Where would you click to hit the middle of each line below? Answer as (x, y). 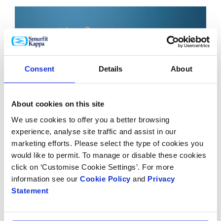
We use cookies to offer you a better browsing (91, 119)
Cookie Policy (105, 179)
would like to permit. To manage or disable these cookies (109, 155)
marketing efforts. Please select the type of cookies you (107, 143)
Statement (30, 190)
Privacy (160, 179)
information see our (46, 179)
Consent (39, 69)
